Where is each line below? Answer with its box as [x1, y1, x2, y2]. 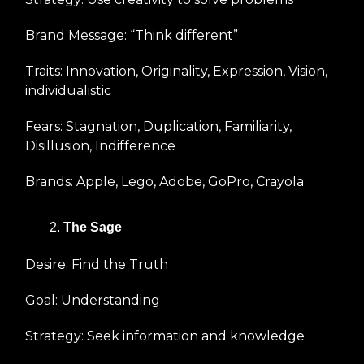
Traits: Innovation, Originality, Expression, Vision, [25, 63, 327, 80]
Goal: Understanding [25, 292, 160, 309]
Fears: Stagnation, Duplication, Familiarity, [25, 119, 292, 135]
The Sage [63, 220, 122, 235]
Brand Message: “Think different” [25, 28, 238, 44]
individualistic [25, 83, 111, 99]
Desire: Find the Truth [25, 257, 168, 273]
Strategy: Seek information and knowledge [25, 328, 305, 344]
